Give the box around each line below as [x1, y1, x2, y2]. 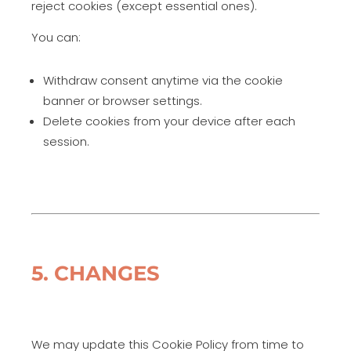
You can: [31, 29, 81, 45]
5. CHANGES [31, 261, 160, 286]
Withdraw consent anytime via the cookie [43, 72, 283, 89]
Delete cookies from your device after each [43, 113, 295, 129]
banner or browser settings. [43, 92, 202, 109]
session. [43, 133, 89, 150]
